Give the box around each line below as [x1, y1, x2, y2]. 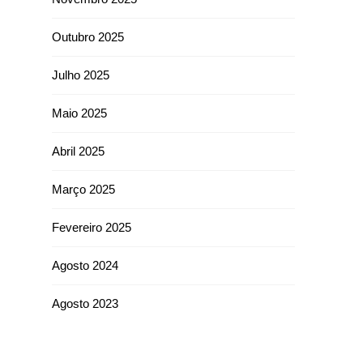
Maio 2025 [52, 106, 107, 120]
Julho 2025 [52, 68, 109, 82]
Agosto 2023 [52, 297, 118, 310]
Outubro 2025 [52, 30, 124, 44]
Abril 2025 [52, 144, 105, 158]
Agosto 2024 [52, 258, 118, 272]
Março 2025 [52, 182, 115, 196]
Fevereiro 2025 [52, 220, 131, 234]
